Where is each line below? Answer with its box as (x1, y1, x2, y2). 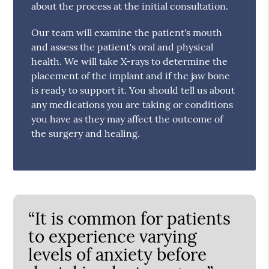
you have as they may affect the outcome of (31, 112, 223, 125)
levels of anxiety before (28, 243, 207, 265)
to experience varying (28, 225, 197, 247)
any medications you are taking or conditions (31, 98, 234, 110)
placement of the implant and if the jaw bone (31, 69, 231, 82)
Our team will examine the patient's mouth (31, 26, 223, 38)
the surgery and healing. (31, 127, 141, 139)
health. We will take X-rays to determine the (31, 55, 228, 67)
